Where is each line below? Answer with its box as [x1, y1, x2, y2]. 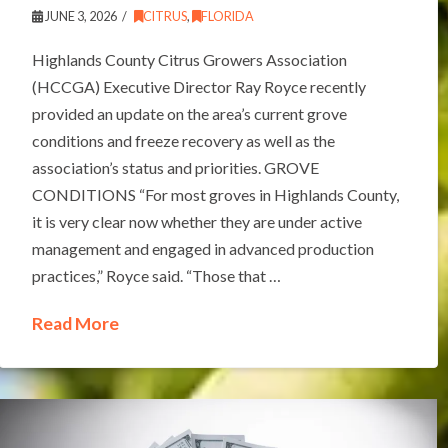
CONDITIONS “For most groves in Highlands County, [31, 185, 399, 205]
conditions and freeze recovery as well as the [31, 131, 335, 151]
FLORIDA [200, 9, 254, 25]
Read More [31, 313, 119, 335]
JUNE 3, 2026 [42, 9, 117, 25]
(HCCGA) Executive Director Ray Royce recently [31, 77, 366, 97]
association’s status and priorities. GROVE [31, 158, 319, 178]
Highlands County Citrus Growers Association [31, 50, 347, 70]
